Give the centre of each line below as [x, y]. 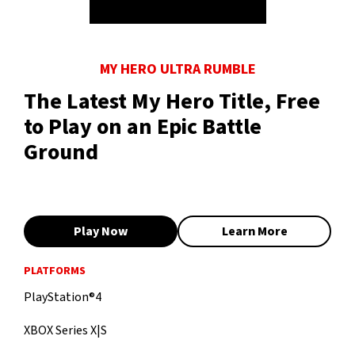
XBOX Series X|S [65, 331]
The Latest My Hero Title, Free [172, 102]
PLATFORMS [55, 271]
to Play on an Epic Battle [143, 127]
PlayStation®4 [63, 298]
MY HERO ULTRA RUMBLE [177, 70]
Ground [61, 153]
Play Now [101, 232]
